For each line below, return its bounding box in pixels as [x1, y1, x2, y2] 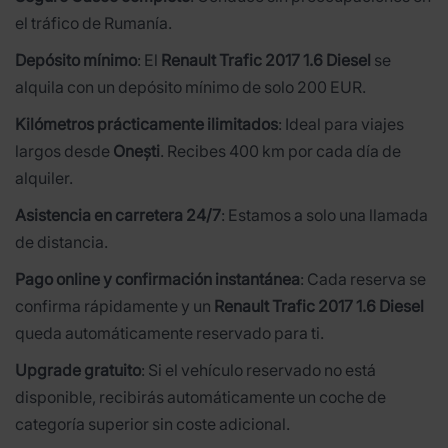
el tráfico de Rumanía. [15, 12, 172, 33]
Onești [113, 140, 160, 161]
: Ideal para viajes [278, 113, 404, 134]
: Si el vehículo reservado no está [141, 359, 376, 380]
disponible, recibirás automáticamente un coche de [15, 386, 386, 407]
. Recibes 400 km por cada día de [160, 140, 401, 161]
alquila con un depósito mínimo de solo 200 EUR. [15, 76, 366, 97]
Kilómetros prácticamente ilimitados [15, 113, 278, 134]
